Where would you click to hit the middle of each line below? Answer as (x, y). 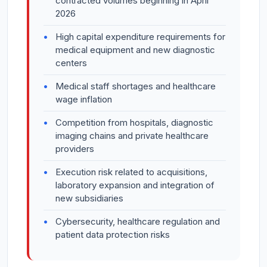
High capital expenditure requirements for (140, 37)
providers (75, 149)
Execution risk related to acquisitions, (131, 172)
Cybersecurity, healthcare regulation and (138, 222)
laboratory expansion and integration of (135, 185)
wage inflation (84, 100)
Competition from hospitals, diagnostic (134, 123)
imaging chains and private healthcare (132, 136)
